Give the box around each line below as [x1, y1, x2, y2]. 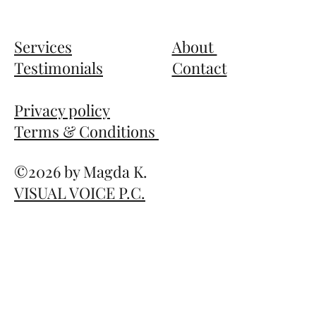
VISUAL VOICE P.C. [14, 221, 145, 243]
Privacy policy [14, 139, 110, 161]
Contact [171, 97, 227, 119]
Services [14, 75, 72, 97]
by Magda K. [61, 200, 151, 221]
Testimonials [14, 97, 103, 118]
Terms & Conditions [14, 160, 159, 182]
